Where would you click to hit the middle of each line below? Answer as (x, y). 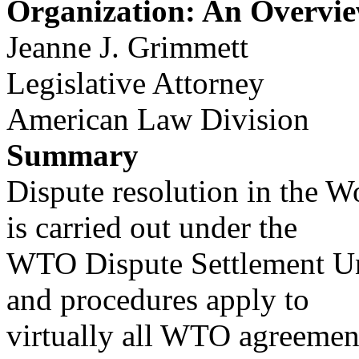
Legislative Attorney (135, 83)
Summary (73, 155)
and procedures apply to (158, 299)
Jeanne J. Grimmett (127, 47)
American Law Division (158, 119)
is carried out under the (152, 227)
